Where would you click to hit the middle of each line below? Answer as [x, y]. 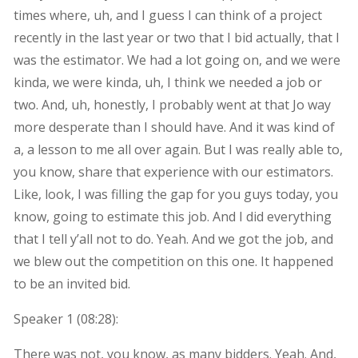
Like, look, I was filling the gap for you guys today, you [175, 194]
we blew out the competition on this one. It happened [173, 261]
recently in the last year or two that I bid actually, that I [176, 37]
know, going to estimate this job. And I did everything [172, 216]
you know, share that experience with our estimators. [173, 171]
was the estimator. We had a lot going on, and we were [177, 60]
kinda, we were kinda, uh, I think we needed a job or [167, 82]
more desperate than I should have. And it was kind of [174, 127]
